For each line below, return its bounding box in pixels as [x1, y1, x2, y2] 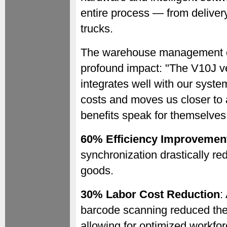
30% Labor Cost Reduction [81, 188, 220, 201]
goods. [81, 164, 113, 177]
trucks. [81, 22, 113, 35]
